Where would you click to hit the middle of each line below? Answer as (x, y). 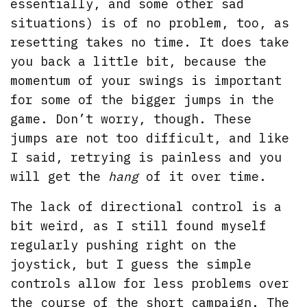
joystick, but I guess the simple (131, 264)
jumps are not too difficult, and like (150, 138)
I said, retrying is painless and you (146, 157)
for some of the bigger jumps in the (143, 99)
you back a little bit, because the (139, 61)
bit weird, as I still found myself (139, 225)
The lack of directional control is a (146, 206)
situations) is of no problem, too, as (150, 23)
